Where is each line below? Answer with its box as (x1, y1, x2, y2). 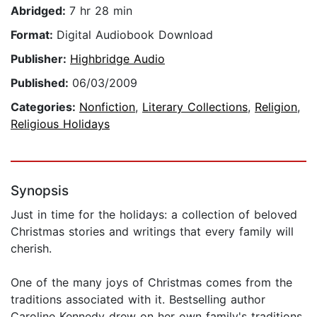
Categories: (11, 100, 79, 115)
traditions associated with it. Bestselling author (11, 292, 265, 307)
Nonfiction (79, 100, 135, 115)
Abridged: (11, 4, 69, 18)
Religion (255, 100, 297, 115)
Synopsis (11, 183, 69, 200)
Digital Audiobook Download (57, 28, 213, 42)
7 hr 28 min (69, 4, 132, 18)
